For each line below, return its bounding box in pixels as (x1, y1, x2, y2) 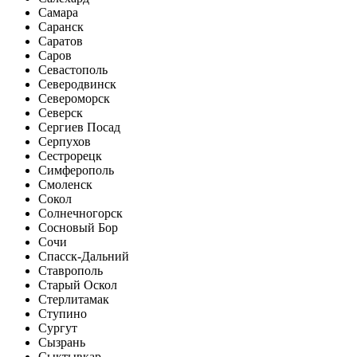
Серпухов (38, 135, 91, 149)
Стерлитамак (38, 292, 109, 307)
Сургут (38, 321, 77, 335)
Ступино (38, 307, 87, 321)
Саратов (38, 34, 83, 49)
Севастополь (38, 63, 108, 77)
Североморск (38, 92, 110, 106)
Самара (38, 6, 78, 20)
